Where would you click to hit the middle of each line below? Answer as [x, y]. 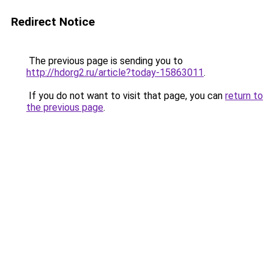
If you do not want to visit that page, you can [126, 96]
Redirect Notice [53, 22]
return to [244, 96]
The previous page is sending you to [105, 61]
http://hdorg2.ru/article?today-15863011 [115, 72]
